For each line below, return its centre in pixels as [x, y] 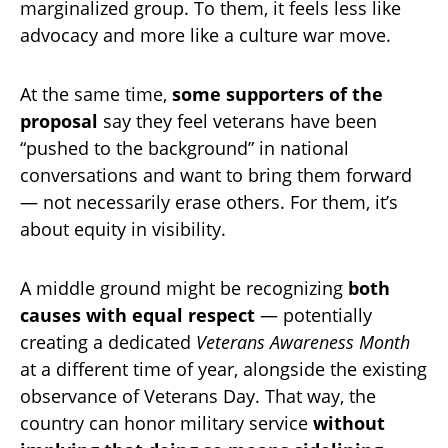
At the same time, [96, 94]
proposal [59, 121]
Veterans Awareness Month [303, 342]
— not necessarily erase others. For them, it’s [209, 202]
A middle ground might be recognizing [184, 288]
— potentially [313, 315]
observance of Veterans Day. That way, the [198, 396]
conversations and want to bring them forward [216, 175]
